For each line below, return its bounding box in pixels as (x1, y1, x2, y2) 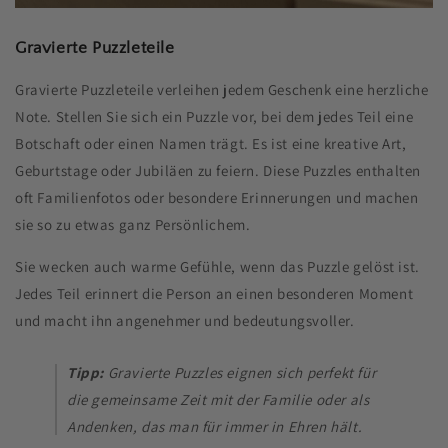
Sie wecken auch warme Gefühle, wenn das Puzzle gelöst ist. (15, 256, 420, 276)
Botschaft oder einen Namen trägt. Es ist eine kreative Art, (15, 133, 407, 153)
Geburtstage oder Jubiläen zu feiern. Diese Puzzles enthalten (15, 160, 422, 180)
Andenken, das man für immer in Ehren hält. (67, 416, 363, 436)
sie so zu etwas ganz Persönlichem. (15, 214, 251, 234)
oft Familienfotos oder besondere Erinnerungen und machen (15, 187, 419, 207)
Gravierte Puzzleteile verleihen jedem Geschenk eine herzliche (15, 79, 429, 99)
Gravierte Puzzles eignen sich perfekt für (104, 362, 377, 382)
